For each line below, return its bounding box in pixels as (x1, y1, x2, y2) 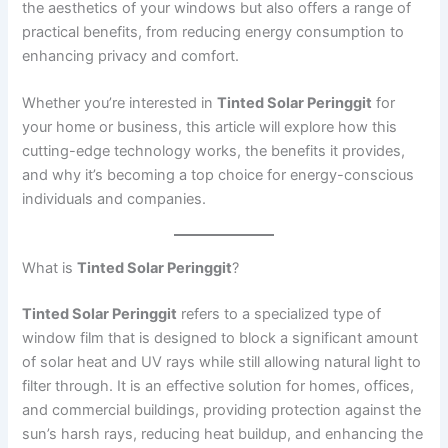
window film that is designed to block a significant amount (22, 329, 419, 348)
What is (22, 259, 78, 278)
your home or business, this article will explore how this (22, 117, 398, 136)
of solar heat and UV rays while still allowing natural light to (22, 353, 422, 372)
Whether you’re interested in (22, 93, 218, 112)
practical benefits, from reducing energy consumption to (22, 22, 405, 41)
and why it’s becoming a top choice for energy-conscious (22, 165, 415, 184)
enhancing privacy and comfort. (22, 46, 240, 65)
